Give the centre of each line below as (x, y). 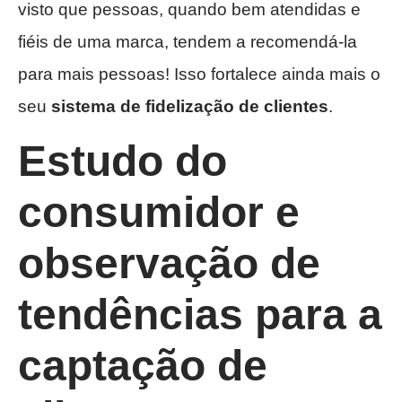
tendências (131, 315)
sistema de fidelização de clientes (190, 106)
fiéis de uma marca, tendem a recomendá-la (188, 41)
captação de (143, 366)
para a (313, 315)
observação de (169, 264)
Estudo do (122, 162)
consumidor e (159, 213)
